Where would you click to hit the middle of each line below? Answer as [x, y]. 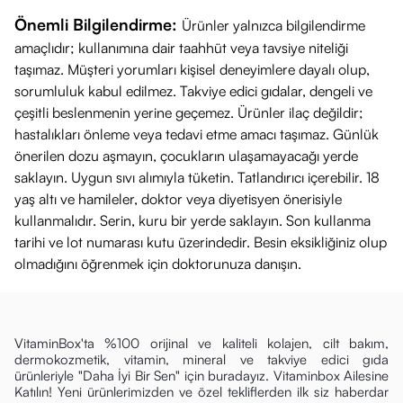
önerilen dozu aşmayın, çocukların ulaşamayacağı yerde [186, 156]
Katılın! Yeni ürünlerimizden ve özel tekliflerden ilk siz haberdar [201, 392]
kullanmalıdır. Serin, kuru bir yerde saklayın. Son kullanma [193, 220]
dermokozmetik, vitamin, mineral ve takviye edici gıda [201, 359]
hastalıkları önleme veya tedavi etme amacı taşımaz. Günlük [197, 134]
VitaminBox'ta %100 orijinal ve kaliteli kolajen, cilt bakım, [201, 343]
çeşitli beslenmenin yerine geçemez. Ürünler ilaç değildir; [189, 112]
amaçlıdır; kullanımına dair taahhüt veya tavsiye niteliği [181, 48]
